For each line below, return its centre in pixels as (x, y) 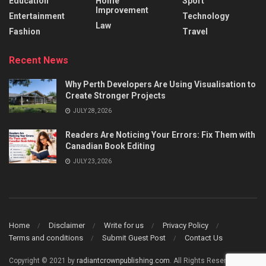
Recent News (39, 61)
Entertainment (37, 16)
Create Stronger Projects (115, 96)
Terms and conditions (46, 237)
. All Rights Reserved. (205, 260)
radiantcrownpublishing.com (123, 260)
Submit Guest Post (134, 237)
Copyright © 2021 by (43, 260)
